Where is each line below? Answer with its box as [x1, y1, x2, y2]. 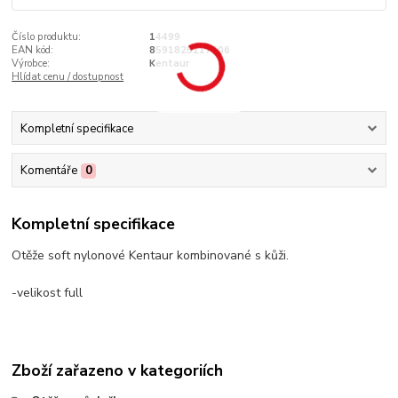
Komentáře [20, 162, 77, 179]
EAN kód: [12, 44, 54, 58]
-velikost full [12, 284, 84, 302]
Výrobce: [12, 57, 51, 71]
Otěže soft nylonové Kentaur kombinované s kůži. [12, 247, 290, 265]
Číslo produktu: [12, 30, 82, 44]
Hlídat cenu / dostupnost [12, 70, 124, 84]
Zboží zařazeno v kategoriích [12, 360, 224, 382]
